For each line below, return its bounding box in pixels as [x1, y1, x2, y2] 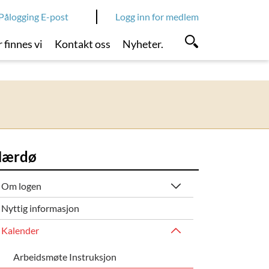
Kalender [1, 224, 40, 236]
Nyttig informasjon [1, 202, 80, 214]
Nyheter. [122, 37, 163, 50]
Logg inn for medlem [115, 11, 199, 22]
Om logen [1, 180, 42, 192]
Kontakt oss [55, 37, 111, 50]
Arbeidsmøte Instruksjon [13, 250, 116, 262]
